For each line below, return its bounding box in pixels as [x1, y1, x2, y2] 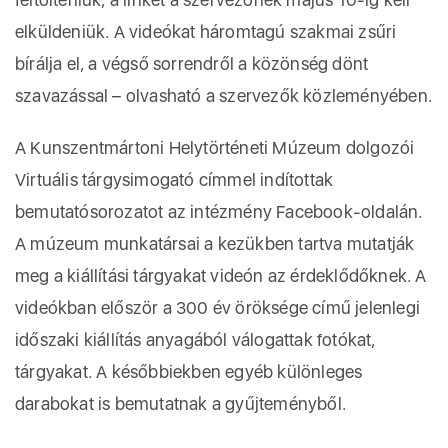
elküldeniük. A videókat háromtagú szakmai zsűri [15, 21, 397, 42]
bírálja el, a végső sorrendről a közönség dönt [15, 53, 369, 74]
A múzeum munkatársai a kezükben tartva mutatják [15, 233, 415, 254]
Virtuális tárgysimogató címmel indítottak [15, 169, 334, 190]
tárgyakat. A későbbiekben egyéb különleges [15, 361, 363, 382]
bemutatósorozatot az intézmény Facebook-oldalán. [15, 201, 423, 222]
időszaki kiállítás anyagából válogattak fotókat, [15, 329, 376, 350]
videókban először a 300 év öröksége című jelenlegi [15, 297, 421, 318]
